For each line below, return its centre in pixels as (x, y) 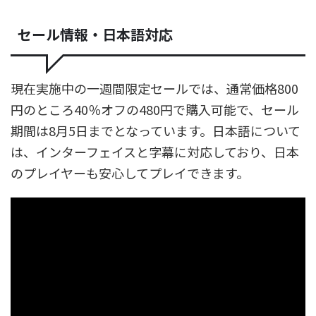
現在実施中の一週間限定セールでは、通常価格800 (154, 88)
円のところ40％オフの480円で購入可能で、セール (155, 109)
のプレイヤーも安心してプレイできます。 (130, 172)
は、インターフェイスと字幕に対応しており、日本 (155, 151)
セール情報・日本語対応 (95, 34)
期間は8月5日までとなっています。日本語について (156, 130)
